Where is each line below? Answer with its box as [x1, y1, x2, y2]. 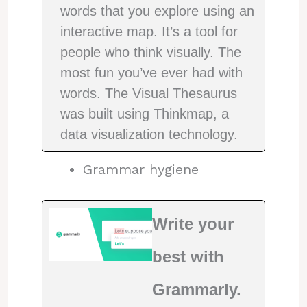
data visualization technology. [60, 126, 238, 142]
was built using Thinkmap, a [60, 106, 229, 121]
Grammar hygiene [82, 160, 199, 177]
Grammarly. [151, 280, 241, 299]
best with [151, 247, 224, 266]
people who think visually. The [60, 44, 241, 60]
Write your [151, 214, 234, 233]
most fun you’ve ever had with [60, 64, 243, 80]
